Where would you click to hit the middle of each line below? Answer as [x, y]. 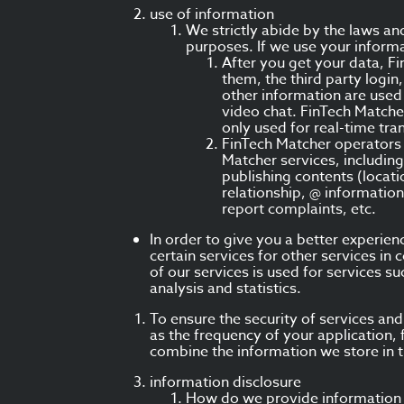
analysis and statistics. [225, 289]
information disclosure [225, 382]
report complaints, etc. [299, 209]
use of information [212, 14]
